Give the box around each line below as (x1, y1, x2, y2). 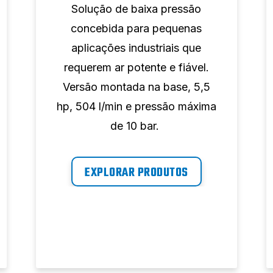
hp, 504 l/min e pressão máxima (56, 100, 216, 113)
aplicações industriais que (71, 41, 202, 55)
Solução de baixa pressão (71, 2, 202, 16)
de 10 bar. (110, 119, 163, 133)
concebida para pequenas (71, 22, 202, 35)
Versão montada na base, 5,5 (62, 80, 210, 94)
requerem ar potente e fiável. (63, 61, 209, 74)
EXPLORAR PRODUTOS (85, 163, 188, 183)
